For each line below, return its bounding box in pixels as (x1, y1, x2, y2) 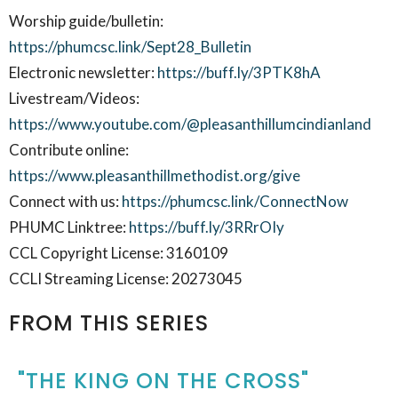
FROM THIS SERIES (9, 307, 209, 338)
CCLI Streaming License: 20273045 (9, 268, 245, 288)
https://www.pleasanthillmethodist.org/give (9, 165, 300, 185)
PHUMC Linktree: (9, 217, 129, 236)
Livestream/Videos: (9, 88, 139, 107)
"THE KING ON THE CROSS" (18, 366, 309, 396)
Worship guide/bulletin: (9, 11, 163, 30)
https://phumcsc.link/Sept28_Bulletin (9, 36, 251, 56)
